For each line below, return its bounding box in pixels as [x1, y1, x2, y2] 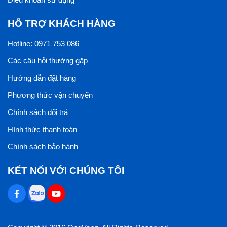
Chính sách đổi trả [8, 107, 68, 117]
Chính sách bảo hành [8, 142, 78, 151]
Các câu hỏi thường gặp [8, 56, 88, 65]
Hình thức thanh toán [8, 125, 77, 134]
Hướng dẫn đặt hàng [8, 73, 76, 82]
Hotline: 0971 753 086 [8, 39, 79, 48]
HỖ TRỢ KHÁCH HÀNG [8, 18, 116, 29]
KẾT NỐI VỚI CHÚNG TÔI [8, 165, 124, 176]
